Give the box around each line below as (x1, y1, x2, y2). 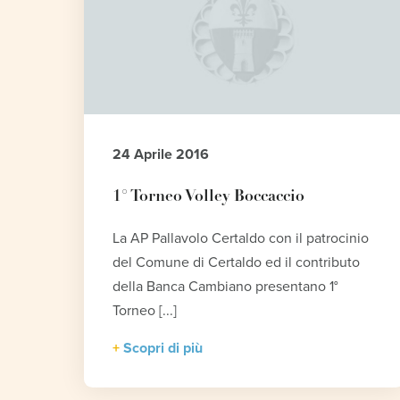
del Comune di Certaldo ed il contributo (112, 253, 361, 271)
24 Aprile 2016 (112, 145, 210, 163)
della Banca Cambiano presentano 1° (112, 277, 339, 296)
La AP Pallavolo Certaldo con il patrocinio (112, 229, 370, 247)
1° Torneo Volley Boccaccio (112, 188, 305, 204)
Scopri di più (123, 338, 204, 357)
